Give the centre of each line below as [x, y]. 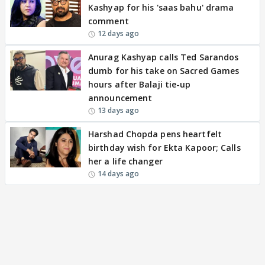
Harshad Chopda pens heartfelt [155, 134]
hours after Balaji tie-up [140, 84]
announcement [120, 98]
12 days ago [119, 33]
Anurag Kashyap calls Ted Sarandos [164, 57]
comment [109, 21]
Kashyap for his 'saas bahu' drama [161, 7]
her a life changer [125, 161]
